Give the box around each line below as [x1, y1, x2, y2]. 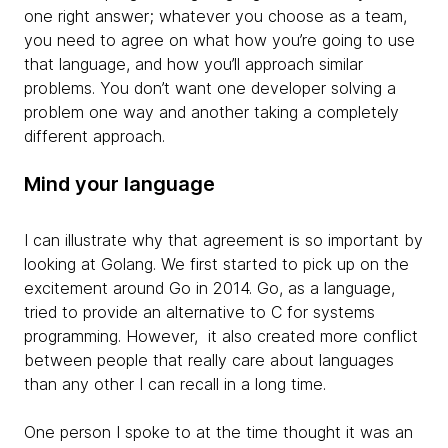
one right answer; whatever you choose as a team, [24, 6, 407, 26]
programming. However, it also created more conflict [24, 326, 418, 346]
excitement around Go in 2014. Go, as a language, [24, 278, 395, 298]
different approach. [24, 126, 165, 146]
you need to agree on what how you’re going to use [24, 30, 415, 50]
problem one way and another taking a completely [24, 102, 399, 122]
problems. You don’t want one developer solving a [24, 78, 396, 98]
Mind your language [24, 172, 215, 196]
